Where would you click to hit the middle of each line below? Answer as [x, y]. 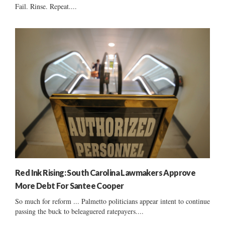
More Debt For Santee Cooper [70, 185]
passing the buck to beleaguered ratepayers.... [79, 211]
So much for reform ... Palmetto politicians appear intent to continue [113, 201]
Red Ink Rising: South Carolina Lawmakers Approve [105, 172]
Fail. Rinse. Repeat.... [46, 6]
